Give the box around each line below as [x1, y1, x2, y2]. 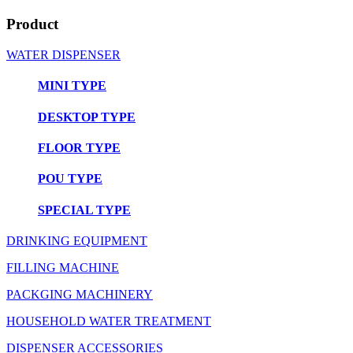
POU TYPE [38, 172, 102, 186]
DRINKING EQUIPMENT [6, 233, 147, 247]
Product [6, 16, 58, 33]
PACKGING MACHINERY [6, 287, 153, 301]
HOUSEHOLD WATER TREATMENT [6, 314, 211, 328]
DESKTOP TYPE [38, 110, 136, 124]
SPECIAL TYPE [38, 203, 131, 217]
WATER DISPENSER [6, 48, 121, 62]
